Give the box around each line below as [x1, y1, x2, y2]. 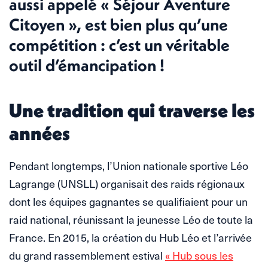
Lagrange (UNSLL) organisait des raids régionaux [9, 175, 245, 191]
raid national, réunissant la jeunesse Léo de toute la [9, 211, 253, 227]
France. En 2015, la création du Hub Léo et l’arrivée [9, 229, 252, 245]
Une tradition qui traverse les [9, 98, 255, 122]
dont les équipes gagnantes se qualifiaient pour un [9, 193, 248, 209]
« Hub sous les [165, 246, 233, 263]
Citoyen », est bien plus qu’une [9, 13, 228, 35]
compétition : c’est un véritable [9, 33, 230, 55]
